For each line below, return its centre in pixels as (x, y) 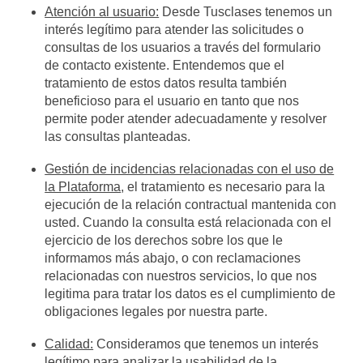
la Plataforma (83, 187)
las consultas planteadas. (118, 137)
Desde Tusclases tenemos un (246, 12)
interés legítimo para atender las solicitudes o (175, 30)
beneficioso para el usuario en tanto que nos (172, 101)
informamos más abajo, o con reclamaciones (173, 258)
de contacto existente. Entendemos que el (165, 65)
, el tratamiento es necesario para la (223, 187)
